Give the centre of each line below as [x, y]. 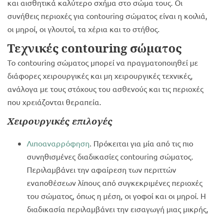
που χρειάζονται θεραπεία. [54, 102]
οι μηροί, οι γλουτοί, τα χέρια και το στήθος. [86, 29]
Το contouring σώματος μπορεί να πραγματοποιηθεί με [103, 63]
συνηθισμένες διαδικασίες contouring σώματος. [110, 156]
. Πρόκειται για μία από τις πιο [141, 143]
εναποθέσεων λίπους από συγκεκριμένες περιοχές [115, 183]
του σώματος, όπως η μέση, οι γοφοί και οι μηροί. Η [116, 196]
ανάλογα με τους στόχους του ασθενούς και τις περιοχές [105, 89]
